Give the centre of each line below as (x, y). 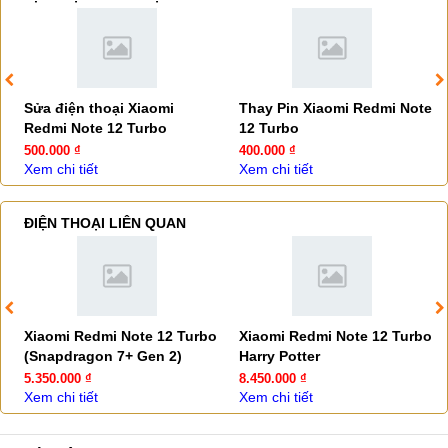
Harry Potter (279, 356)
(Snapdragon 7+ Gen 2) (103, 356)
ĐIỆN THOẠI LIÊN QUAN (105, 223)
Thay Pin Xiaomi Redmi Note (335, 108)
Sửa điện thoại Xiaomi (99, 108)
